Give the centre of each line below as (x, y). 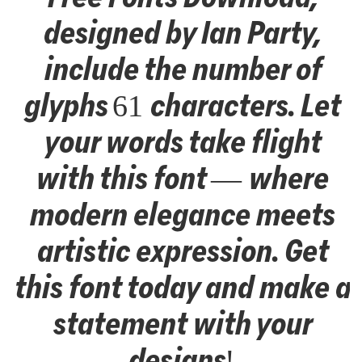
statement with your (181, 323)
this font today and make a (181, 287)
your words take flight (181, 141)
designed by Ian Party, (181, 32)
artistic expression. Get (181, 250)
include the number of (181, 69)
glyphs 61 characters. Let (181, 105)
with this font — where (181, 178)
